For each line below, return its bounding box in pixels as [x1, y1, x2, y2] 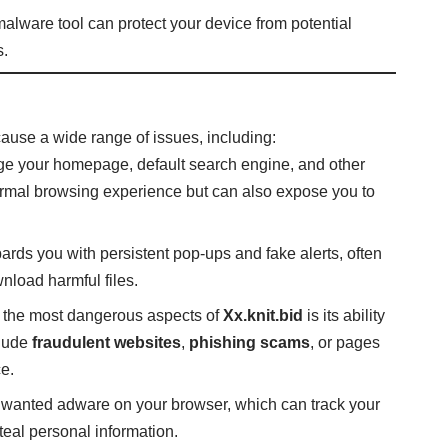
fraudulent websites [32, 334, 182, 352]
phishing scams [189, 334, 311, 352]
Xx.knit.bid [223, 307, 304, 325]
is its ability [303, 307, 386, 325]
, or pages [310, 334, 381, 352]
